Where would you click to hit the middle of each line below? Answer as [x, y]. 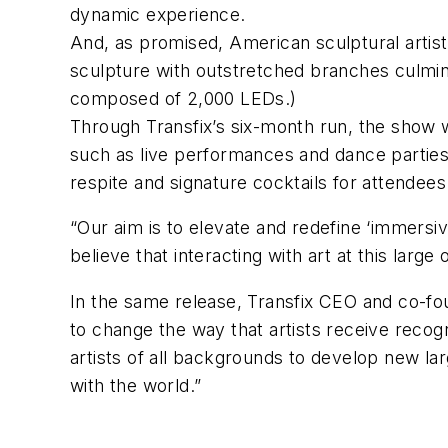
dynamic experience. [158, 14]
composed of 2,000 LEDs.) [183, 98]
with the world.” [136, 385]
